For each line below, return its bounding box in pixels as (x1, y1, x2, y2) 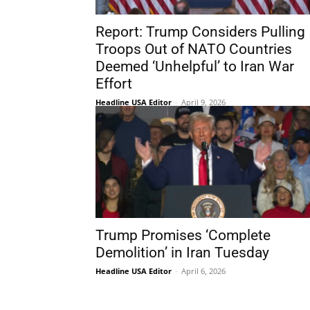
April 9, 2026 (181, 97, 226, 107)
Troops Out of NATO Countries (95, 41, 292, 57)
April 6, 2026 (181, 266, 226, 276)
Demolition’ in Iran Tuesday (95, 244, 269, 261)
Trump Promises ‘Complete (95, 227, 271, 244)
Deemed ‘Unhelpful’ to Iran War (95, 58, 294, 75)
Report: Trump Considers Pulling (95, 24, 305, 40)
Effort (95, 75, 132, 92)
